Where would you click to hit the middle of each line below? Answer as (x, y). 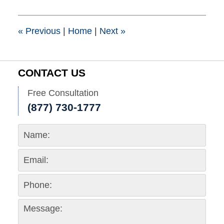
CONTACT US (51, 73)
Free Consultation (63, 93)
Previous (41, 31)
